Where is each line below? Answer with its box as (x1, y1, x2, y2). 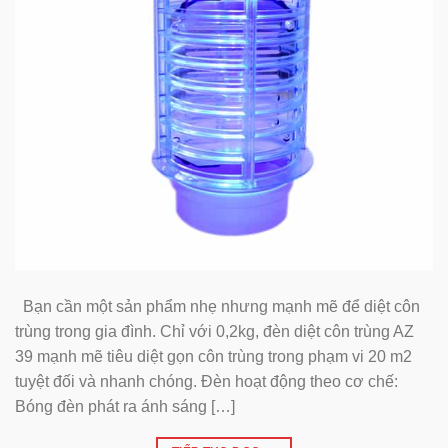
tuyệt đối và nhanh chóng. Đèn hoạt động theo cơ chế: (15, 372, 398, 390)
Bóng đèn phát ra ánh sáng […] (15, 397, 235, 415)
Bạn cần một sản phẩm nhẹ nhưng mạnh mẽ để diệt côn (15, 297, 420, 315)
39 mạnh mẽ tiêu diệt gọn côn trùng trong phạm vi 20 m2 (15, 347, 412, 365)
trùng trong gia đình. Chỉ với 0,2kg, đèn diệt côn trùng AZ (15, 322, 414, 340)
